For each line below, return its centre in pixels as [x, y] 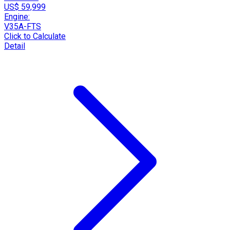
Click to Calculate [35, 36]
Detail [15, 46]
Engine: [17, 16]
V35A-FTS [23, 26]
